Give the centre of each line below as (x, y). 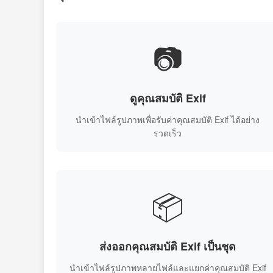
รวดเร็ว (168, 133)
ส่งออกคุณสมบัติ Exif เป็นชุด (168, 246)
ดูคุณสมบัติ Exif (168, 98)
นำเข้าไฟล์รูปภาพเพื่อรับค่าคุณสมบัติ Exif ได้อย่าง (168, 119)
